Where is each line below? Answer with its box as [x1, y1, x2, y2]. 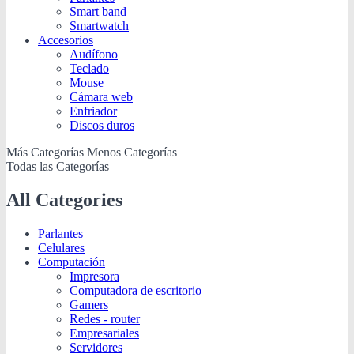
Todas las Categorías [6, 159, 109, 173]
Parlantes [38, 226, 83, 240]
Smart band [70, 4, 126, 18]
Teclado [70, 61, 109, 75]
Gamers [70, 297, 108, 311]
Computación [38, 254, 105, 269]
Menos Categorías [87, 145, 177, 159]
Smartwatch [70, 18, 129, 32]
